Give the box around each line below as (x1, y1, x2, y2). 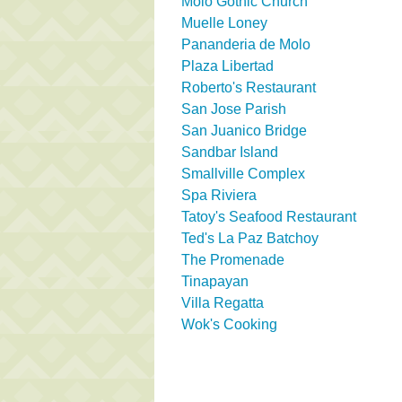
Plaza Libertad (181, 57, 274, 74)
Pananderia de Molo (181, 36, 310, 52)
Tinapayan (181, 273, 249, 289)
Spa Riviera (181, 187, 257, 203)
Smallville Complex (181, 165, 305, 181)
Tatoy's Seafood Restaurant (181, 208, 356, 224)
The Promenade (181, 251, 284, 267)
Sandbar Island (181, 144, 278, 160)
